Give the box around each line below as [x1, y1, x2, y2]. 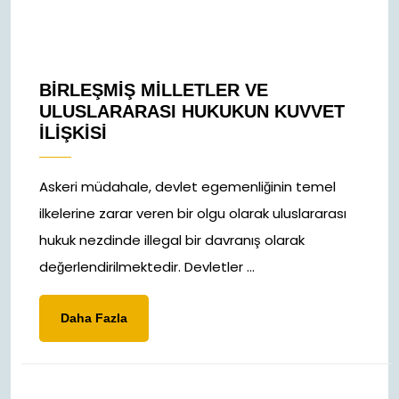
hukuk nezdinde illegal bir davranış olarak [39, 231, 305, 249]
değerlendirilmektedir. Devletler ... [39, 257, 255, 276]
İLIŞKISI [39, 123, 107, 142]
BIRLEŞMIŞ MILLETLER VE [39, 80, 268, 100]
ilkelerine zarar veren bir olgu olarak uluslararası [39, 204, 346, 223]
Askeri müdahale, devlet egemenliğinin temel [39, 177, 336, 196]
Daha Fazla [61, 311, 127, 325]
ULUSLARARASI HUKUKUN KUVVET [39, 102, 345, 121]
